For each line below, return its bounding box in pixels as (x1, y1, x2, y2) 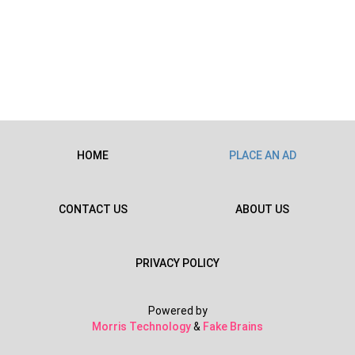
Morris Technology (92, 320, 191, 333)
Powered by (147, 304, 208, 317)
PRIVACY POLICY (136, 257, 219, 269)
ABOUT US (235, 203, 289, 216)
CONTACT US (58, 203, 128, 216)
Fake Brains (203, 320, 263, 333)
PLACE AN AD (228, 149, 296, 162)
